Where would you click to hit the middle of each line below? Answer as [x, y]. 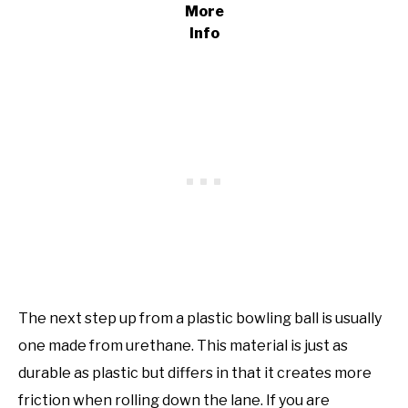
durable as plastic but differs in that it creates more [195, 373]
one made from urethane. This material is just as [183, 346]
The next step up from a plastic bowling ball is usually [200, 319]
